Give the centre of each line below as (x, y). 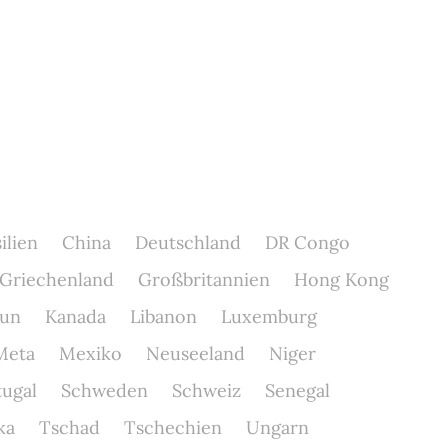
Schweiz (206, 390)
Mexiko (90, 353)
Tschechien (172, 427)
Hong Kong (341, 279)
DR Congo (307, 242)
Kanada (75, 316)
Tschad (69, 427)
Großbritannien (203, 279)
